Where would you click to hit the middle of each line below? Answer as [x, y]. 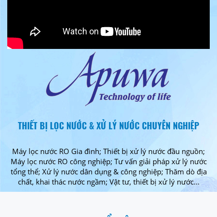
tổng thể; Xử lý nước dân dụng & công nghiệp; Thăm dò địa [108, 172]
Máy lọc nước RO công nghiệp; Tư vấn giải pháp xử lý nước [108, 162]
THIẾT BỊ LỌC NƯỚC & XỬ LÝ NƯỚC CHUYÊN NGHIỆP [108, 126]
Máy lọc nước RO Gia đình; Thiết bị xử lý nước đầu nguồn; [108, 151]
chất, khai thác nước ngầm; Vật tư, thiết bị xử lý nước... [108, 182]
